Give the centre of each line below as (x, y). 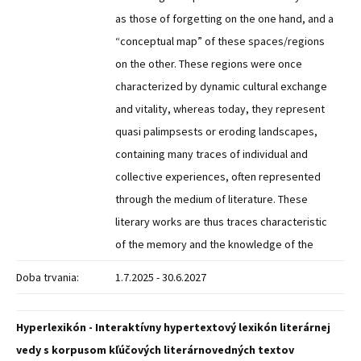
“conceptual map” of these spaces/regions (220, 41)
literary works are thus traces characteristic (221, 222)
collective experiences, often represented (218, 176)
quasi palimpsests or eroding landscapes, (216, 131)
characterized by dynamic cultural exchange (221, 86)
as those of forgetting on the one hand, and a (224, 19)
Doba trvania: (48, 277)
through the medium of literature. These (212, 199)
